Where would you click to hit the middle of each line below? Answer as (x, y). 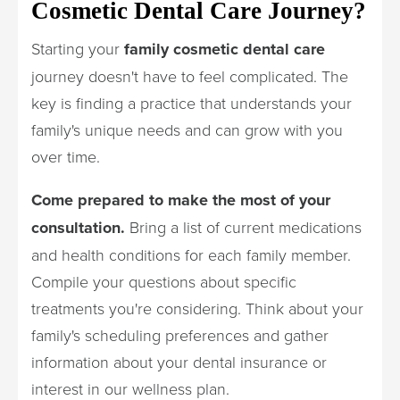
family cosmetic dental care (225, 49)
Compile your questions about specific (164, 281)
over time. (66, 156)
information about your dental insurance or (179, 361)
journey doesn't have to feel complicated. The (190, 75)
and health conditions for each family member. (191, 254)
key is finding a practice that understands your (192, 102)
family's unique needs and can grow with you (187, 129)
